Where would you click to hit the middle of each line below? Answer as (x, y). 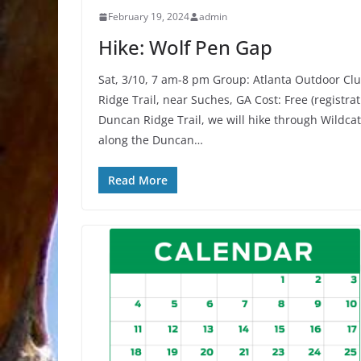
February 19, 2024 (149, 17)
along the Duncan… (151, 140)
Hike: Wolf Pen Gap (185, 48)
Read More (138, 180)
